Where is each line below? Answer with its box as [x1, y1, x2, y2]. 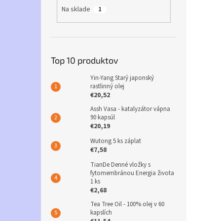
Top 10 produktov [51, 54, 118, 66]
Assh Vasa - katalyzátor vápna [90, 104, 170, 113]
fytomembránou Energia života [90, 168, 174, 178]
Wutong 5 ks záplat [90, 136, 141, 146]
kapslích [90, 208, 112, 217]
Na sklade [61, 4, 90, 15]
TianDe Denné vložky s [90, 160, 150, 169]
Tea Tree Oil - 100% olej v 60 [90, 199, 164, 209]
